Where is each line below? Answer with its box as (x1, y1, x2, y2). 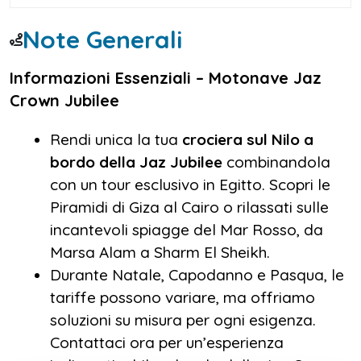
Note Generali (23, 23, 182, 55)
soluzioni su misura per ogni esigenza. (50, 309, 316, 330)
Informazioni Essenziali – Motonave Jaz (10, 67, 322, 88)
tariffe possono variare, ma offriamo (50, 287, 315, 307)
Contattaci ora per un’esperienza (50, 332, 284, 352)
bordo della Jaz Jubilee (50, 151, 222, 172)
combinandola (222, 151, 330, 172)
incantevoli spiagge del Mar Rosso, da (50, 219, 323, 239)
